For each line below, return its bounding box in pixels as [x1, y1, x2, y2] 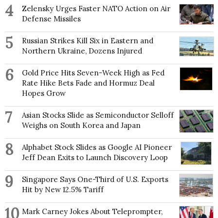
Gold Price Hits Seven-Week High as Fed [22, 68, 164, 77]
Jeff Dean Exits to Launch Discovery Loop [22, 152, 168, 162]
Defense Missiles [22, 14, 81, 23]
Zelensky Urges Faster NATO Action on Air [22, 3, 170, 13]
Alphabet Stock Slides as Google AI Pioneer [22, 142, 172, 152]
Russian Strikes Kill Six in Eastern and [22, 36, 153, 45]
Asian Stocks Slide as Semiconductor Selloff [22, 110, 174, 120]
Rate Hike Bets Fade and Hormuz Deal [22, 78, 155, 88]
